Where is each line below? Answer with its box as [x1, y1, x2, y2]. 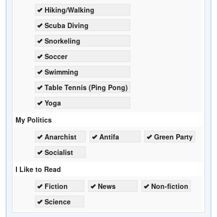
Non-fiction [151, 181, 188, 191]
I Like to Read [15, 164, 61, 174]
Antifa [99, 131, 119, 141]
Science [45, 196, 71, 206]
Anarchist [45, 131, 77, 141]
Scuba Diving [45, 20, 89, 30]
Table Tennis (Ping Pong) [45, 82, 128, 92]
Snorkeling [45, 35, 80, 46]
